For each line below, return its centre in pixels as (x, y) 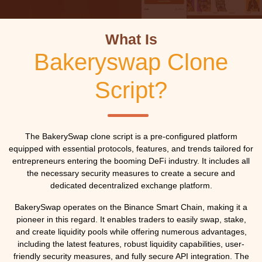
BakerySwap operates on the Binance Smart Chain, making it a (131, 207)
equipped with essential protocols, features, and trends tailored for (131, 149)
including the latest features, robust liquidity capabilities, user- (131, 244)
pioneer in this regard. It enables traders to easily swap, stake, (131, 219)
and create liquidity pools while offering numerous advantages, (131, 232)
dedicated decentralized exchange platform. (131, 185)
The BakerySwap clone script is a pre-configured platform (131, 136)
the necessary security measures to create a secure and (131, 173)
